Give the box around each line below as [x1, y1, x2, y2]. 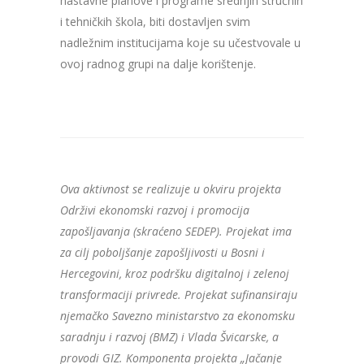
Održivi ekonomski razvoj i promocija [60, 202, 249, 219]
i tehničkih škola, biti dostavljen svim [60, 14, 250, 30]
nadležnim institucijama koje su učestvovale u [60, 35, 301, 51]
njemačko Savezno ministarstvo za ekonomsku [60, 308, 295, 324]
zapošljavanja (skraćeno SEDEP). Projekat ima [60, 223, 292, 240]
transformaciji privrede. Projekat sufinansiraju [60, 287, 297, 303]
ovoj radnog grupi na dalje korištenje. [60, 56, 256, 72]
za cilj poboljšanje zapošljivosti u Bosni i [60, 245, 265, 261]
